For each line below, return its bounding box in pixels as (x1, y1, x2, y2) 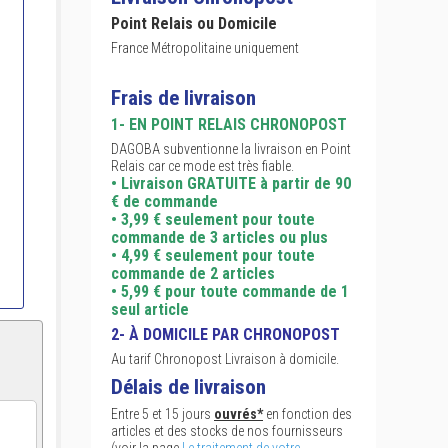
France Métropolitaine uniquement (111, 40, 299, 56)
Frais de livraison (111, 86, 256, 110)
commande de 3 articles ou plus (111, 228, 328, 247)
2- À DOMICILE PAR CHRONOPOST (111, 325, 340, 344)
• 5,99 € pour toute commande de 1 (111, 282, 349, 301)
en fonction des (263, 406, 352, 422)
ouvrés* (214, 406, 263, 422)
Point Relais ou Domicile (111, 14, 277, 33)
